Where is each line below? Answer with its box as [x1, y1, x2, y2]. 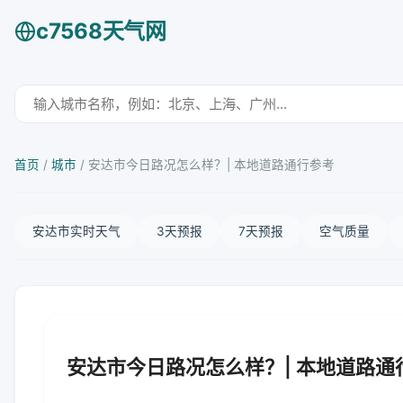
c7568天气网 [36, 18, 166, 44]
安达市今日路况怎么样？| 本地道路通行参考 [88, 157, 335, 172]
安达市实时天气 [32, 224, 121, 238]
